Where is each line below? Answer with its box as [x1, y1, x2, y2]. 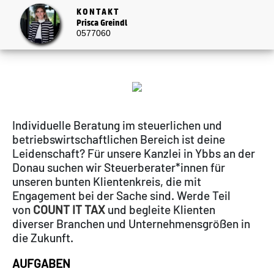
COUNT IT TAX [33, 202, 105, 217]
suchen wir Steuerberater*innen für [45, 160, 225, 175]
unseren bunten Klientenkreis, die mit [12, 174, 201, 189]
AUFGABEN [12, 256, 70, 271]
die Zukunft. [12, 231, 73, 245]
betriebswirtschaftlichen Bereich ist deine [12, 132, 225, 147]
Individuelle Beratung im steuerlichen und [12, 118, 222, 133]
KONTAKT [76, 6, 120, 17]
